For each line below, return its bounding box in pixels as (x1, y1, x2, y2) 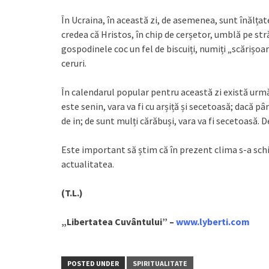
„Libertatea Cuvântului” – (61, 216, 176, 228)
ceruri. (61, 57, 86, 69)
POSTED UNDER (67, 259, 119, 268)
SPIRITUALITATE (133, 259, 187, 268)
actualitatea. (61, 158, 114, 170)
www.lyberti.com (176, 216, 250, 228)
